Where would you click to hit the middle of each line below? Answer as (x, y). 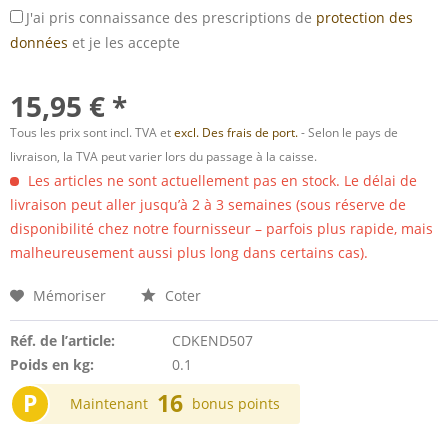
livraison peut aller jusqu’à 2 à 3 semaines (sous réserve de (208, 204)
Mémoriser (69, 295)
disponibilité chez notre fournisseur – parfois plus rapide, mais (221, 228)
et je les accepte (124, 42)
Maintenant (111, 403)
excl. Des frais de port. (237, 132)
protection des (364, 17)
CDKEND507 (212, 340)
